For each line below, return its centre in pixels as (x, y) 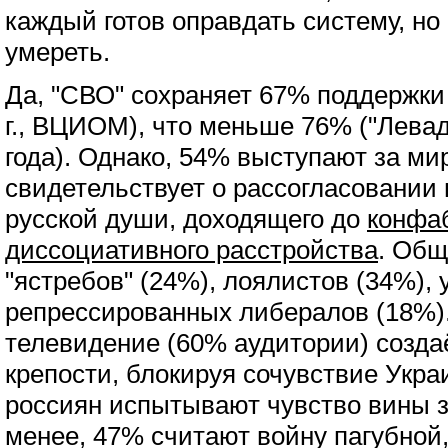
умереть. (57, 52)
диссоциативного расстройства (191, 250)
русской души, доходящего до (186, 219)
